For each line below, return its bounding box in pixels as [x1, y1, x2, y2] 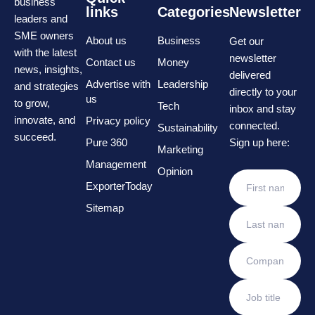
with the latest [14, 46, 77, 58]
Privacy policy [86, 114, 150, 127]
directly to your [229, 85, 297, 98]
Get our [229, 34, 264, 47]
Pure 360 [86, 136, 127, 148]
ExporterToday [86, 179, 153, 192]
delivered [229, 68, 271, 81]
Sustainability [157, 121, 218, 134]
